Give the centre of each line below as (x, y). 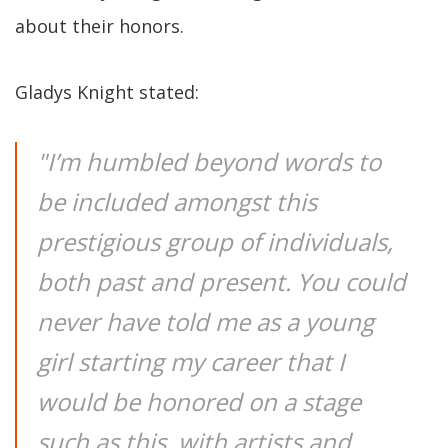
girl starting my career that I (191, 361)
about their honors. (99, 26)
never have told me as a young (205, 321)
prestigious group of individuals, (215, 241)
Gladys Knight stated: (107, 92)
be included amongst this (177, 201)
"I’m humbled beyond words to (209, 161)
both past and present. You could (221, 281)
